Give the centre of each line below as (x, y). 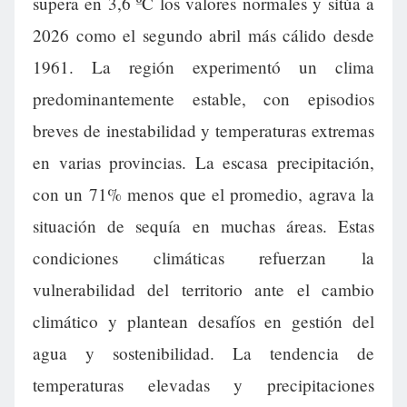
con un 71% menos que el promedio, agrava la (203, 194)
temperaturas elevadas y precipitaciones (203, 385)
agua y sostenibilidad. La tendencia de (203, 353)
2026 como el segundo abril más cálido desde (203, 35)
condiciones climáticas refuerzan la (203, 258)
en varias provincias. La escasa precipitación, (203, 162)
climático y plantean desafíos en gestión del (203, 321)
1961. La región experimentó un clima (203, 67)
